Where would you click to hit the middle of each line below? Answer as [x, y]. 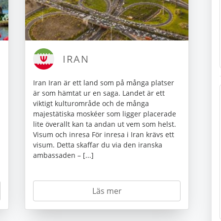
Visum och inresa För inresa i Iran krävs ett [104, 135]
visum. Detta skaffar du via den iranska [98, 145]
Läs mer [107, 191]
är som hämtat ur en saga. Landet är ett [99, 93]
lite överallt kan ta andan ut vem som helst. [105, 124]
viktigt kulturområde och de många [91, 104]
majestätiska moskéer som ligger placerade [105, 114]
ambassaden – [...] [63, 155]
